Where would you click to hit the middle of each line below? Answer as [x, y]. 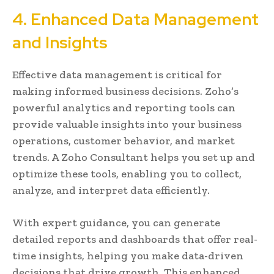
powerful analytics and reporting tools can [124, 107]
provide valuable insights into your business [127, 124]
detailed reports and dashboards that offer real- [135, 239]
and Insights [60, 42]
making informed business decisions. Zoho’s [125, 91]
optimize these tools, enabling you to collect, [127, 173]
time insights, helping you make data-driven [128, 255]
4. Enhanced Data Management [135, 19]
